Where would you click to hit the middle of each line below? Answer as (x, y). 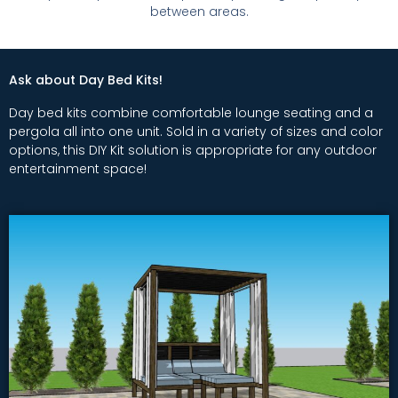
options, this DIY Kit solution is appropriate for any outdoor (193, 150)
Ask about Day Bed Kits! (86, 80)
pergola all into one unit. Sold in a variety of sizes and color (196, 131)
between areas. (199, 11)
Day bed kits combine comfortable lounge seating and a (191, 112)
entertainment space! (78, 168)
